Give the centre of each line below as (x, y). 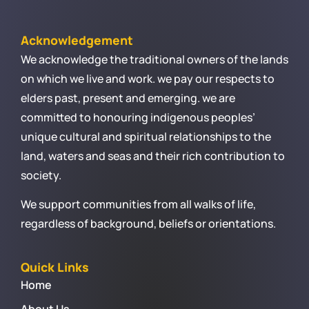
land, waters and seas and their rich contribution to (153, 156)
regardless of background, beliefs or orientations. (148, 224)
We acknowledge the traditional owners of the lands (154, 59)
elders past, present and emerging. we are (128, 98)
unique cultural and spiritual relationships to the (146, 136)
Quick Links (55, 267)
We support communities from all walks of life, (138, 205)
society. (41, 175)
